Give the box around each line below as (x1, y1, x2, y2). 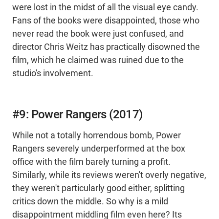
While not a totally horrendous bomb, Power (12, 131, 181, 141)
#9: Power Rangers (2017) (12, 108, 143, 122)
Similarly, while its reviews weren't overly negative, (12, 170, 206, 180)
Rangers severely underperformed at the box (12, 144, 185, 154)
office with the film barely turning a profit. (12, 157, 171, 167)
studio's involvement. (12, 68, 93, 79)
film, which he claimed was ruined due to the (12, 55, 184, 66)
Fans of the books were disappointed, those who (12, 16, 199, 26)
